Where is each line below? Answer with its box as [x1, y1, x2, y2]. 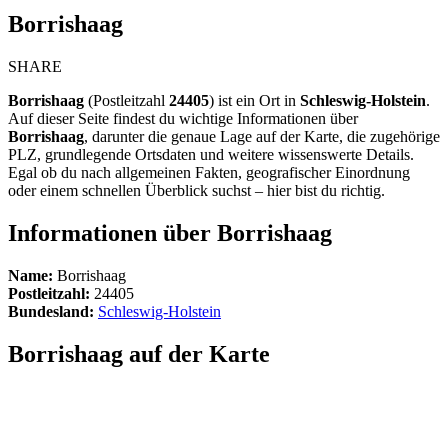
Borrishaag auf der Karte [8, 340, 270, 367]
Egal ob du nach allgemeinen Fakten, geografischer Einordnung [8, 163, 410, 181]
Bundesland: [8, 302, 94, 320]
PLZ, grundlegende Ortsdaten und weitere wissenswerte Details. [8, 145, 414, 163]
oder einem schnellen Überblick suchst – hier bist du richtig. [8, 181, 385, 199]
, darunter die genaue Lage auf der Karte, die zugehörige [84, 127, 440, 145]
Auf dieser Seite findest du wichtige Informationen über [8, 109, 358, 127]
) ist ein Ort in [209, 91, 300, 109]
